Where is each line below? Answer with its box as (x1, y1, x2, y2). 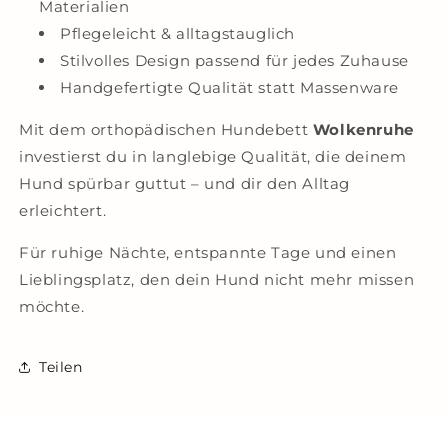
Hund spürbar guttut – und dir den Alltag (19, 174, 351, 193)
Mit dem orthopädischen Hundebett (19, 120, 313, 139)
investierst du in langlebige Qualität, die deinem (19, 147, 407, 166)
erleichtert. (19, 201, 107, 220)
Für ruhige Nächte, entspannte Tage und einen (19, 243, 397, 262)
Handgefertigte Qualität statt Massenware (60, 78, 399, 97)
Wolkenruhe (312, 120, 414, 139)
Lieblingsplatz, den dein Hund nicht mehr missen (19, 270, 415, 289)
